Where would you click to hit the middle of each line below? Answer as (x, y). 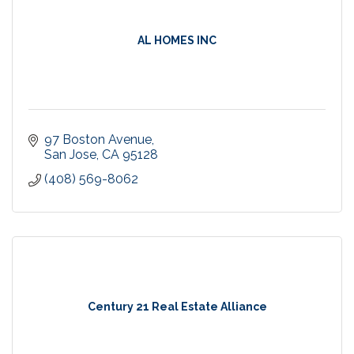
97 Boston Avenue (98, 139)
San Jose (70, 154)
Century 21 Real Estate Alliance (177, 306)
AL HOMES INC (177, 40)
